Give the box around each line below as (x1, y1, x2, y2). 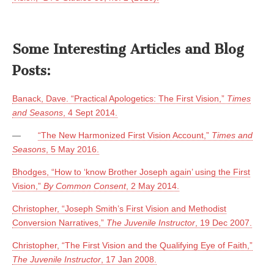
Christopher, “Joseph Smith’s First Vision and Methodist (12, 203, 226, 213)
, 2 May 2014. (126, 180, 179, 191)
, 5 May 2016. (46, 144, 99, 154)
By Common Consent (43, 180, 126, 191)
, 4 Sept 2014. (63, 107, 117, 117)
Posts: (12, 62, 51, 79)
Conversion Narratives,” (12, 217, 106, 228)
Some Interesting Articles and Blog (12, 40, 244, 57)
